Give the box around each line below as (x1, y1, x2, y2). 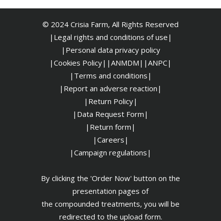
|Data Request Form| (73, 109, 148, 119)
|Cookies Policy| (49, 58, 107, 68)
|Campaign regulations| (70, 147, 151, 158)
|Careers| (92, 135, 129, 145)
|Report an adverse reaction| (59, 83, 162, 94)
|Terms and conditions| (69, 71, 152, 81)
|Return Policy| (83, 96, 138, 107)
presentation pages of (73, 186, 148, 196)
